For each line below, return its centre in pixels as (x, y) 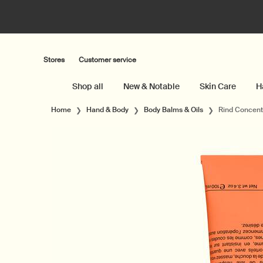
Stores (54, 60)
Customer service (107, 60)
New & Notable (151, 86)
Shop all (87, 86)
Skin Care (218, 86)
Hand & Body (107, 110)
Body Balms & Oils (173, 110)
